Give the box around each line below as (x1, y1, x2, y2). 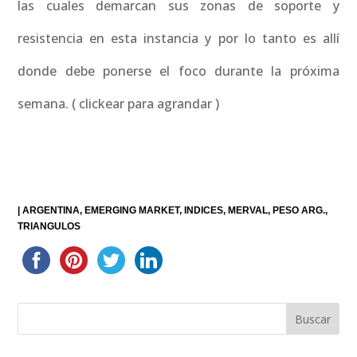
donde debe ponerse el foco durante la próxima (18, 62, 339, 80)
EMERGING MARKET (84, 205, 180, 216)
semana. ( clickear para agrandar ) (18, 95, 220, 112)
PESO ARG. (273, 205, 326, 216)
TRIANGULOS (18, 221, 81, 232)
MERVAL (228, 205, 269, 216)
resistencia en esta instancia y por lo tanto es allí (18, 29, 339, 47)
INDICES (184, 205, 224, 216)
